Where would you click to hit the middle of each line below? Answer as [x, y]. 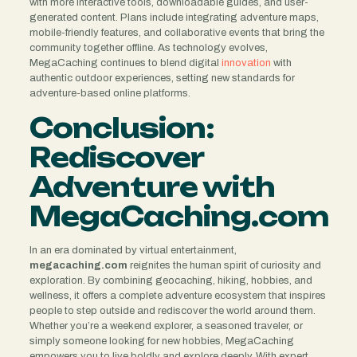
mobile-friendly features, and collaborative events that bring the [177, 32]
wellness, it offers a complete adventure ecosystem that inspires [177, 295]
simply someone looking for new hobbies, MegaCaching [161, 341]
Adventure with [152, 186]
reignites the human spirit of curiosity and [224, 265]
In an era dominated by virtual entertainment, [133, 250]
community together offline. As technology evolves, [148, 47]
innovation [246, 63]
